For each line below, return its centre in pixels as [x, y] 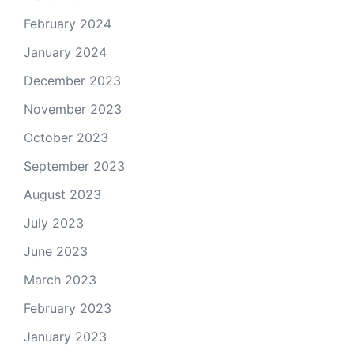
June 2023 [56, 251]
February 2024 [68, 24]
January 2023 [65, 337]
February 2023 [68, 308]
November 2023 [73, 109]
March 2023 [60, 280]
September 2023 [74, 166]
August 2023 [62, 194]
